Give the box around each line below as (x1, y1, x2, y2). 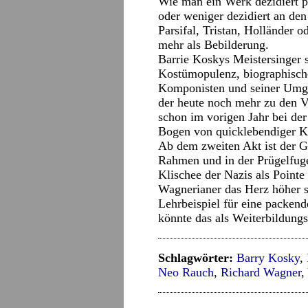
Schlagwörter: (158, 251, 233, 265)
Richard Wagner (221, 265, 301, 279)
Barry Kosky (236, 251, 300, 265)
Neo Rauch (158, 265, 214, 279)
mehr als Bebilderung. (158, 38, 269, 52)
